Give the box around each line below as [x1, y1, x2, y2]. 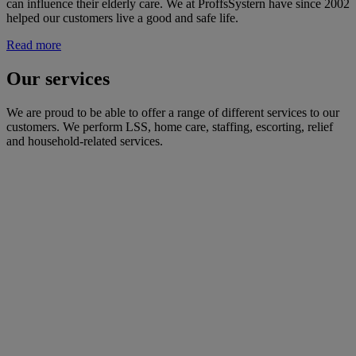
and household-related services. [6, 133, 163, 148]
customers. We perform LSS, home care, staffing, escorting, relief [6, 119, 333, 133]
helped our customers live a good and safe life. [6, 10, 238, 25]
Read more [6, 37, 61, 52]
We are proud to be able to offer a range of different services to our [6, 105, 339, 119]
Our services [6, 68, 110, 89]
